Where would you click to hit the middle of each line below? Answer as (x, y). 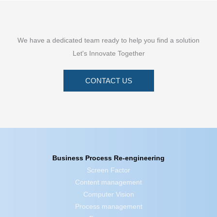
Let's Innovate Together (108, 54)
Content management (108, 183)
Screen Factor (108, 170)
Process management (108, 207)
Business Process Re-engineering (108, 158)
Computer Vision (108, 195)
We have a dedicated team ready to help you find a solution (108, 41)
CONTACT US (108, 81)
